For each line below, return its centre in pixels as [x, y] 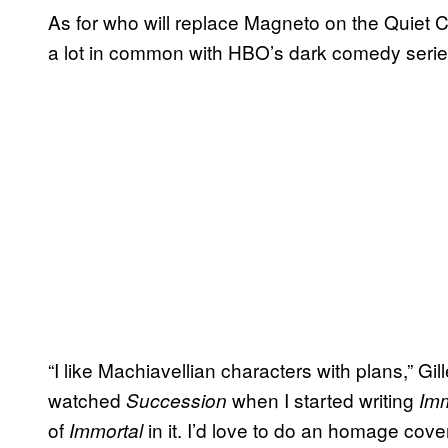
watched [87, 399]
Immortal [106, 429]
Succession [176, 399]
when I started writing [323, 399]
